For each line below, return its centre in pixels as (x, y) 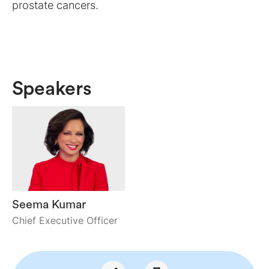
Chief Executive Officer (65, 220)
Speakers (52, 89)
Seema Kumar (49, 205)
